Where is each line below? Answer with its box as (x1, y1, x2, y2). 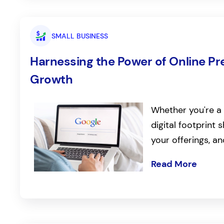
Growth (30, 71, 73, 87)
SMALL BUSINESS (51, 31, 108, 40)
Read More (151, 157, 197, 170)
